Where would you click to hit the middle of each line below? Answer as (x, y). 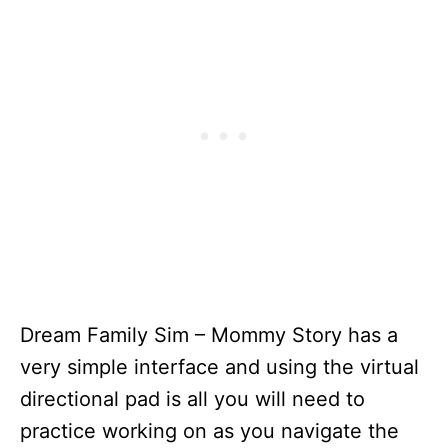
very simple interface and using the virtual (219, 367)
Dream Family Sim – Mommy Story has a (209, 335)
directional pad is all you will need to (192, 399)
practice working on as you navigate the (209, 431)
